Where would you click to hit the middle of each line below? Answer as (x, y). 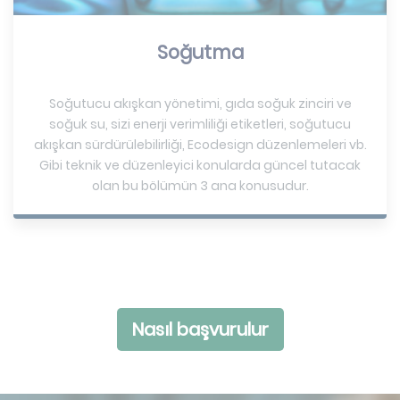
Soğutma (200, 52)
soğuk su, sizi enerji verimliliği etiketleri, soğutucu (200, 124)
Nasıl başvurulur (200, 329)
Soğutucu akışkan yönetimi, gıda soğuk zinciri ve (200, 103)
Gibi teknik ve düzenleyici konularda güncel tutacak (200, 165)
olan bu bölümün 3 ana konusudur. (200, 185)
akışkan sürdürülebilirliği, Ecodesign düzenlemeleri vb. (200, 144)
